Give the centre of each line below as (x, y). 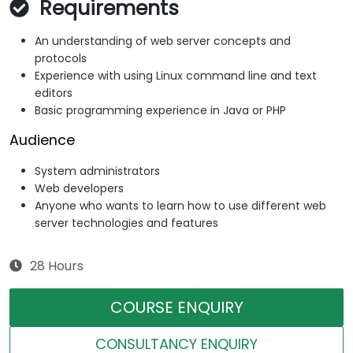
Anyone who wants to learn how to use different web (180, 205)
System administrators (97, 171)
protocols (61, 58)
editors (54, 93)
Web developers (79, 188)
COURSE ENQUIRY (176, 307)
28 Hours (57, 266)
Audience (42, 140)
